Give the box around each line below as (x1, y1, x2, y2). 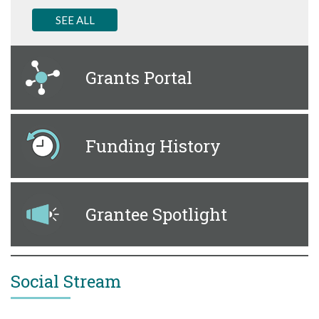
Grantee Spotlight (85, 202, 227, 226)
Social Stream (11, 269, 121, 293)
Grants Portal (85, 66, 192, 89)
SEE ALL (55, 13, 95, 26)
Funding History (85, 134, 221, 157)
